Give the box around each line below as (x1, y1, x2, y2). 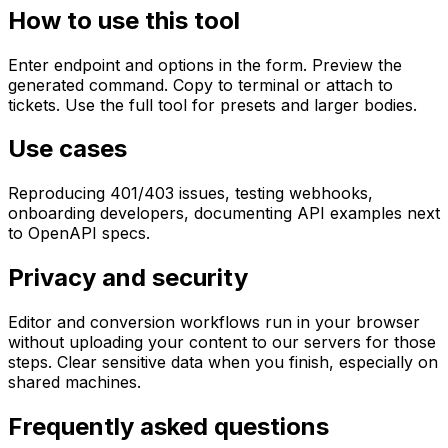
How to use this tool (8, 5, 240, 35)
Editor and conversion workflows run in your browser (8, 312, 420, 333)
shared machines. (8, 372, 141, 393)
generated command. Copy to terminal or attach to (8, 74, 393, 95)
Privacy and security (8, 263, 248, 293)
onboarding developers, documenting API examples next (8, 203, 440, 224)
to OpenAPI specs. (8, 223, 150, 244)
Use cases (8, 134, 127, 164)
